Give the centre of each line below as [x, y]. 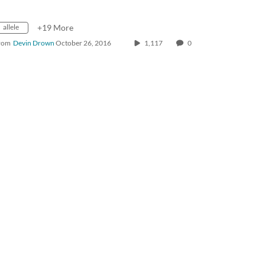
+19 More [55, 28]
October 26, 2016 [83, 43]
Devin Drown [34, 43]
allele [11, 27]
